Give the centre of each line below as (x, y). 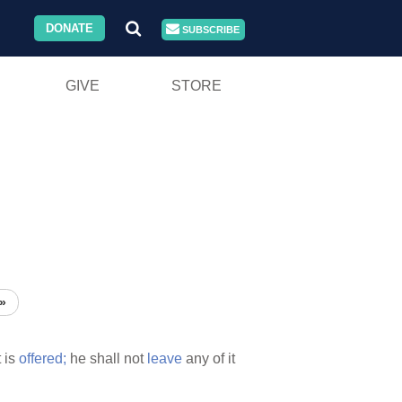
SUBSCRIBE (210, 30)
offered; (43, 359)
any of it (209, 359)
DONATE (70, 28)
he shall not (107, 359)
